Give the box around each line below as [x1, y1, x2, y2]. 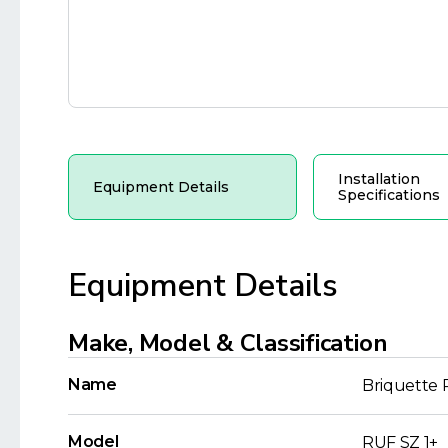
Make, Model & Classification [68, 326, 388, 359]
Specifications [337, 185, 440, 204]
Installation [337, 169, 420, 188]
